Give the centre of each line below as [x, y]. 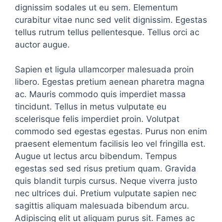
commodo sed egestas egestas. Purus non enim [111, 131]
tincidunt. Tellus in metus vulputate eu [91, 107]
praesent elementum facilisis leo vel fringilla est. [110, 144]
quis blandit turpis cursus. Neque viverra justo [106, 181]
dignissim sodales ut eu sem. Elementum [96, 7]
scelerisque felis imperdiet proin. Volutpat [97, 119]
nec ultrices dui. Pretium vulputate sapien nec [106, 193]
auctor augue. [42, 44]
